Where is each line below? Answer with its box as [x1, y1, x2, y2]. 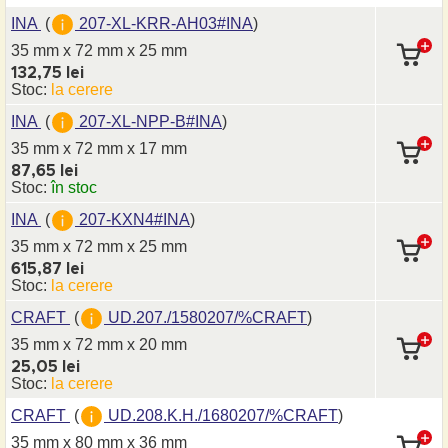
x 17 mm [127, 140, 187, 157]
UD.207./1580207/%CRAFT [104, 308, 307, 326]
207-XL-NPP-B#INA [75, 112, 222, 130]
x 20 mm [127, 336, 187, 353]
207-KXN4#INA [75, 210, 190, 228]
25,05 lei [11, 359, 80, 375]
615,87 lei [11, 261, 84, 277]
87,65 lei [11, 163, 78, 179]
